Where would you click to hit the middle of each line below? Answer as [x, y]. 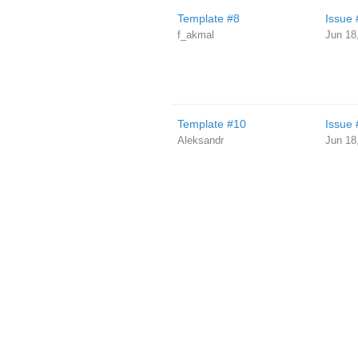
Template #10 [211, 124]
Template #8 [208, 18]
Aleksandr [200, 140]
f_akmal [195, 35]
